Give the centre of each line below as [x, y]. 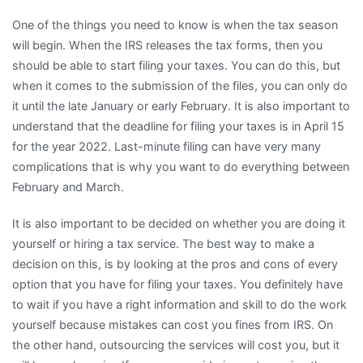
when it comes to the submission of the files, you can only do [180, 85]
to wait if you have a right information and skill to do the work [179, 304]
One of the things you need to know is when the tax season [175, 24]
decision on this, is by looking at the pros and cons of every [175, 263]
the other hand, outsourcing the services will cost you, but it [176, 344]
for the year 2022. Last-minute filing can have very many [167, 146]
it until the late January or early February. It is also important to [181, 105]
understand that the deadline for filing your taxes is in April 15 [178, 126]
